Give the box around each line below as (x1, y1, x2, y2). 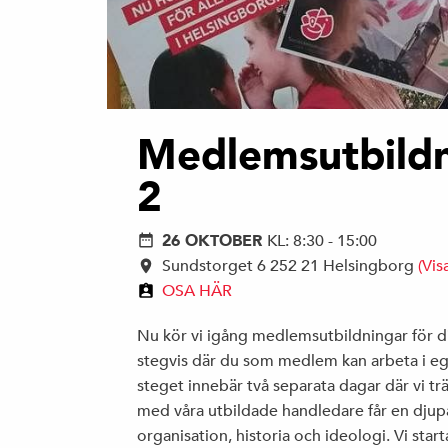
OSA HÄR (162, 281, 232, 302)
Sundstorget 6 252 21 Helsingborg (162, 256, 418, 277)
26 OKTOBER (162, 230, 267, 253)
